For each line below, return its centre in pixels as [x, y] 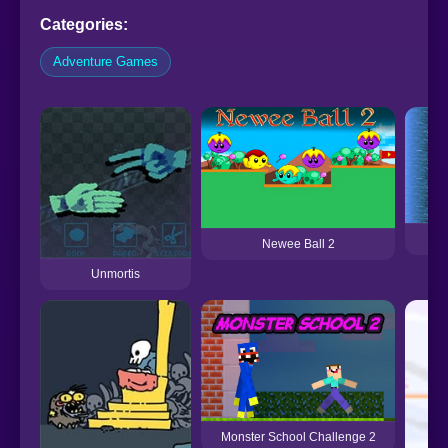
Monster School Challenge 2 [298, 437]
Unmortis [115, 274]
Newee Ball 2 [298, 244]
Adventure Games [105, 61]
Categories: [84, 24]
